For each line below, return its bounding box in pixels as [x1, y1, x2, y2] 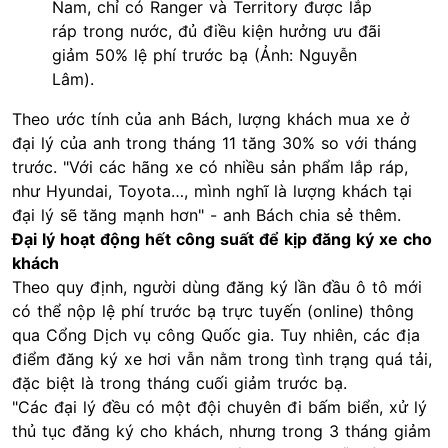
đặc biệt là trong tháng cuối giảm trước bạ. [12, 373, 347, 394]
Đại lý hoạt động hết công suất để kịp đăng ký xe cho [12, 229, 432, 250]
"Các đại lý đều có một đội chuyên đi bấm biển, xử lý [12, 397, 427, 418]
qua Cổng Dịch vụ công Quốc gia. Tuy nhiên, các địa [12, 325, 420, 346]
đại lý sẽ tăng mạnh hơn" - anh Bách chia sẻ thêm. [12, 205, 401, 226]
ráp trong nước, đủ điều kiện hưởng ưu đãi [52, 21, 381, 42]
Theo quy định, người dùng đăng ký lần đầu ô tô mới [12, 277, 422, 298]
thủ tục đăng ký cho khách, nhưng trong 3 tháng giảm [12, 421, 431, 442]
